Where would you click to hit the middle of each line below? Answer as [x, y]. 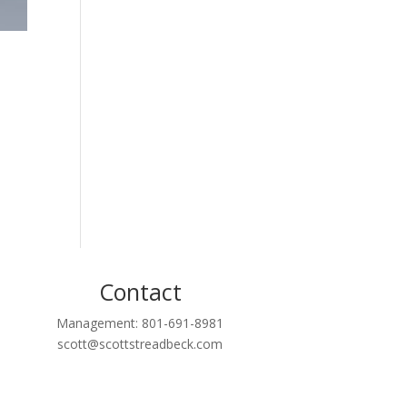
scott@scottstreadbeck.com [140, 344]
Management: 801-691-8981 [140, 323]
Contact [140, 292]
